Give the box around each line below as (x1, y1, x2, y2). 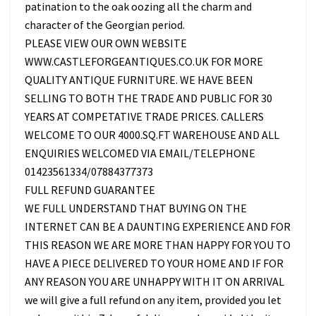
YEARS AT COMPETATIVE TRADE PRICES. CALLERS (25, 109, 264, 124)
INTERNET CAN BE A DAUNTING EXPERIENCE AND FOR (25, 219, 291, 234)
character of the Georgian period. (25, 18, 185, 32)
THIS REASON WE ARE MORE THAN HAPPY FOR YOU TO (25, 238, 291, 253)
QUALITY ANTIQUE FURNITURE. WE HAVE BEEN (25, 73, 253, 87)
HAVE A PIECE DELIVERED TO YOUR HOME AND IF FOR (25, 256, 284, 271)
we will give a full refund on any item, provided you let (25, 293, 281, 308)
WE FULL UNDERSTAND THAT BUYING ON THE (25, 201, 247, 216)
